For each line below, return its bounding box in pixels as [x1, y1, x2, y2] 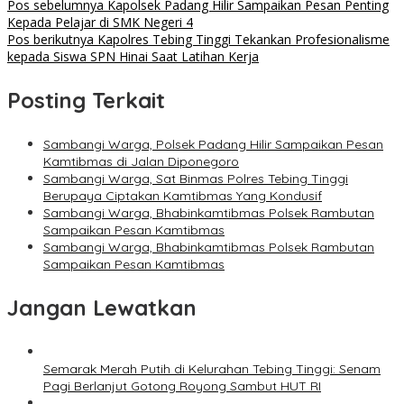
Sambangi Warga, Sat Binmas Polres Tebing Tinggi [43, 170, 348, 188]
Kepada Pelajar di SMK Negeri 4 [7, 14, 193, 32]
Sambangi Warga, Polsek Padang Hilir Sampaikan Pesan [43, 136, 383, 153]
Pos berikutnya [7, 31, 94, 49]
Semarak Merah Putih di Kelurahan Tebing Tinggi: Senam [43, 361, 381, 378]
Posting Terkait [7, 87, 165, 115]
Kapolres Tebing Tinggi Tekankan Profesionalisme [94, 31, 390, 49]
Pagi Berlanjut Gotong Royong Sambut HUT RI [43, 378, 321, 395]
